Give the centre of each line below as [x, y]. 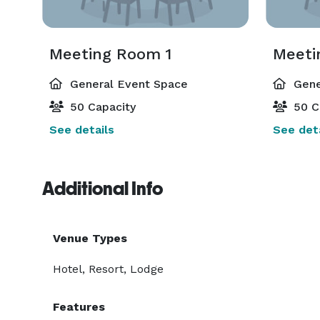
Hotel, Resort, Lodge [108, 269]
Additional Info [102, 189]
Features [79, 307]
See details [82, 130]
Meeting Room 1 [110, 54]
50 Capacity [101, 107]
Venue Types [90, 238]
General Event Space [127, 84]
